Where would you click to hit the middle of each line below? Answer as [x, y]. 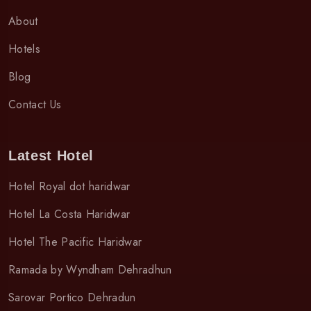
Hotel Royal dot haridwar [69, 187]
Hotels [24, 49]
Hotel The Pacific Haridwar [75, 242]
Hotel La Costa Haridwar [69, 215]
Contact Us [35, 105]
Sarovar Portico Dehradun [72, 298]
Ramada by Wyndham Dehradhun [90, 270]
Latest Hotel [51, 156]
